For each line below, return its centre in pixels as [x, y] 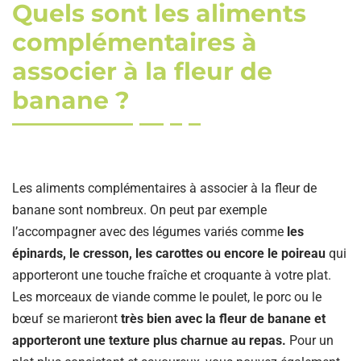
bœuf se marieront [66, 318]
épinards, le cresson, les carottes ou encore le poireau [170, 253]
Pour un [310, 340]
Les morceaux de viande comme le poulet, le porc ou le [167, 297]
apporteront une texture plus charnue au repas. [149, 340]
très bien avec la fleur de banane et [223, 318]
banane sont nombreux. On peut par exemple [139, 210]
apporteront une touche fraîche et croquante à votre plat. [172, 275]
